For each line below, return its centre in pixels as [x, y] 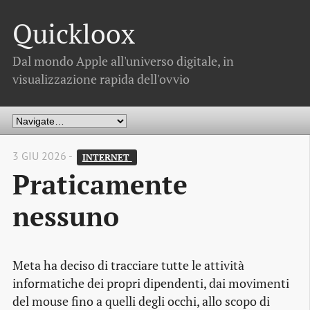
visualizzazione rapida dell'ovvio [101, 79]
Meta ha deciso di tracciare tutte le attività [128, 266]
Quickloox [74, 34]
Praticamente [100, 184]
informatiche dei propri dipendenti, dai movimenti [151, 284]
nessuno [66, 216]
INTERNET [107, 157]
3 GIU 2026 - [44, 156]
